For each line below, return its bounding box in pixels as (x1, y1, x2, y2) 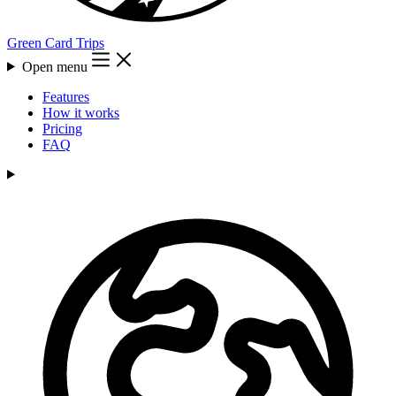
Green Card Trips (7, 34, 104, 50)
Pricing (42, 120, 82, 136)
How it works (42, 104, 119, 120)
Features (42, 88, 89, 104)
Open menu (21, 58, 88, 74)
